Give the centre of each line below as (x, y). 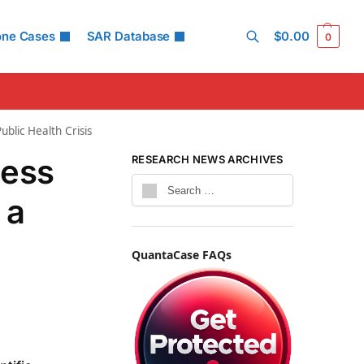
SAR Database (128, 36)
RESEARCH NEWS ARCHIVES (208, 159)
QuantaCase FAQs (182, 255)
